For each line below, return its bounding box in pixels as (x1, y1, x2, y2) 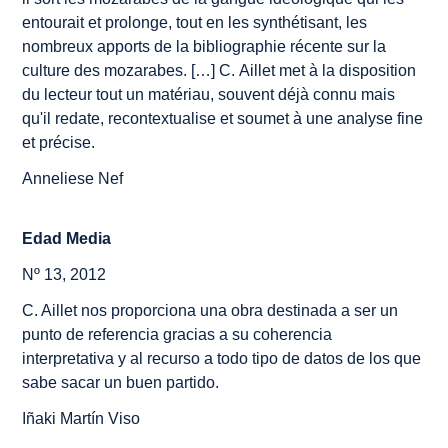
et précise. (22, 133, 96, 151)
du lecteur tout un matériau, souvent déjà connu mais (22, 85, 396, 103)
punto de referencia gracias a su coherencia (22, 325, 333, 343)
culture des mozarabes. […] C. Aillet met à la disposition (22, 61, 417, 79)
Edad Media (22, 229, 112, 247)
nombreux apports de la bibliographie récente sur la (22, 37, 387, 55)
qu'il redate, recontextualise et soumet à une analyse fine (22, 109, 424, 127)
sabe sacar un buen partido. (22, 373, 220, 391)
